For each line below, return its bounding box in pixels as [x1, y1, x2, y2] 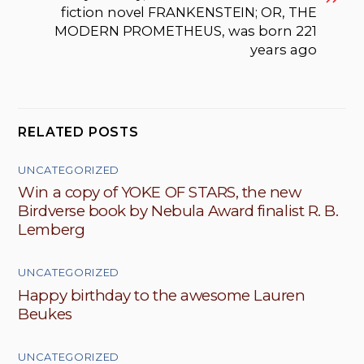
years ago [250, 41, 317, 58]
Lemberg [18, 220, 85, 240]
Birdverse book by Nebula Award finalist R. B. [18, 201, 339, 221]
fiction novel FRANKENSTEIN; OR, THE [61, 3, 317, 20]
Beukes [18, 304, 72, 323]
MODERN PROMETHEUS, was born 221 [54, 22, 317, 39]
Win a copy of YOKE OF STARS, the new [18, 183, 301, 202]
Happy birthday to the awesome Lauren [18, 285, 305, 305]
